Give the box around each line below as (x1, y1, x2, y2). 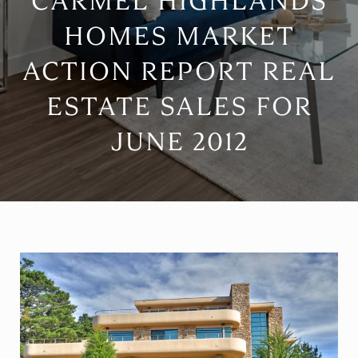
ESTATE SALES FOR (46, 90, 312, 123)
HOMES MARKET (63, 20, 295, 53)
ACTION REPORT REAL (22, 55, 336, 88)
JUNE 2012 (109, 125, 249, 158)
